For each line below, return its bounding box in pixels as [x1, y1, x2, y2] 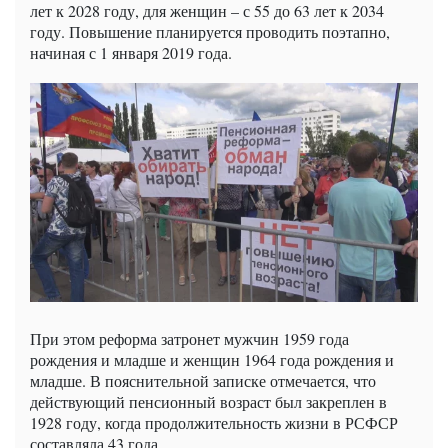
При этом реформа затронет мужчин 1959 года [30, 327, 349, 349]
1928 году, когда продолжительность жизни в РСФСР [30, 411, 398, 433]
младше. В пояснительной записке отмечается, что [30, 369, 376, 391]
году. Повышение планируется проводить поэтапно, [30, 21, 390, 43]
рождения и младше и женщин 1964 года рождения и [30, 348, 394, 370]
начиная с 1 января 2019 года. [30, 42, 232, 64]
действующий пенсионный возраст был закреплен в [30, 390, 387, 412]
